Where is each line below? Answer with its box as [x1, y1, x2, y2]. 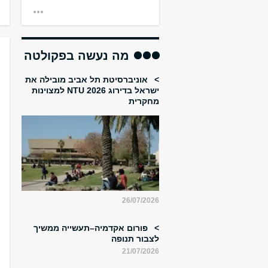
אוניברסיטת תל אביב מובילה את [25, 75, 150, 84]
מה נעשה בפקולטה [24, 49, 129, 62]
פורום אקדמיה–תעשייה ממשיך [33, 223, 150, 233]
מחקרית [129, 96, 159, 106]
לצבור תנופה [111, 234, 159, 244]
